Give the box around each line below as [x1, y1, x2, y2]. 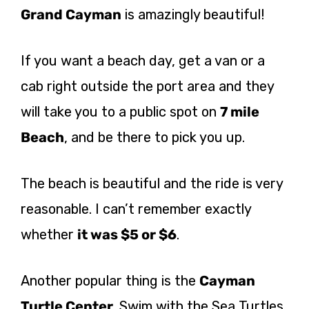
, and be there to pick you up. [64, 128, 245, 146]
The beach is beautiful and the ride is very [21, 175, 283, 192]
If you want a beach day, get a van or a [21, 52, 265, 69]
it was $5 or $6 [77, 226, 177, 243]
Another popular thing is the [21, 272, 199, 289]
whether [21, 226, 77, 243]
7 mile [220, 103, 259, 120]
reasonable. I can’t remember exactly [21, 200, 251, 217]
